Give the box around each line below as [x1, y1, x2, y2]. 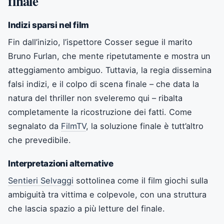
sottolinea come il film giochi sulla [73, 175, 208, 185]
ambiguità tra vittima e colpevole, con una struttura [8, 189, 206, 199]
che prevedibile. [8, 134, 71, 145]
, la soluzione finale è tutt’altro [86, 120, 203, 131]
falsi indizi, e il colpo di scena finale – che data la [8, 78, 199, 89]
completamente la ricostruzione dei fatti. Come [8, 106, 192, 117]
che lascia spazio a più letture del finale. [8, 203, 165, 213]
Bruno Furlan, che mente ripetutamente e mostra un [8, 50, 210, 61]
